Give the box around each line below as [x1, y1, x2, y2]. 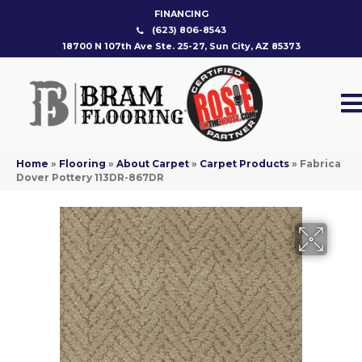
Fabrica [300, 158, 341, 170]
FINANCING [154, 8, 208, 19]
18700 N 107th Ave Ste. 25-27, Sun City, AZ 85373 [61, 40, 301, 52]
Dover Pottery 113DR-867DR [16, 171, 164, 184]
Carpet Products [200, 158, 289, 170]
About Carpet [116, 158, 189, 170]
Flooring [59, 158, 106, 170]
